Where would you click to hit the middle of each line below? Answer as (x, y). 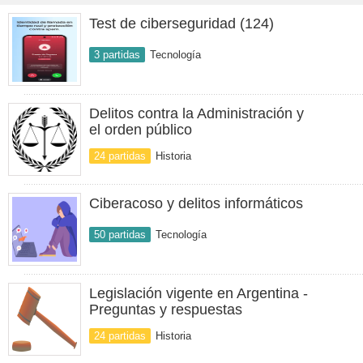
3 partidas (117, 55)
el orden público (141, 130)
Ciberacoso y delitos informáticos (196, 203)
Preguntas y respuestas (166, 310)
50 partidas (120, 235)
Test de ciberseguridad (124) (181, 23)
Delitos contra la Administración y (196, 113)
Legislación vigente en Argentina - (199, 293)
